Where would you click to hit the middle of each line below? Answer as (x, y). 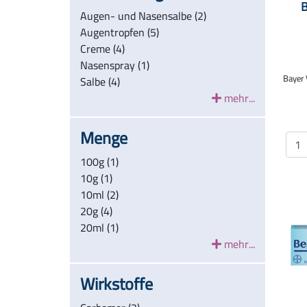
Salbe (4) (100, 82)
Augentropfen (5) (120, 32)
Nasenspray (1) (115, 65)
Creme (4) (102, 49)
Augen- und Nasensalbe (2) (143, 16)
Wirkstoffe (116, 284)
